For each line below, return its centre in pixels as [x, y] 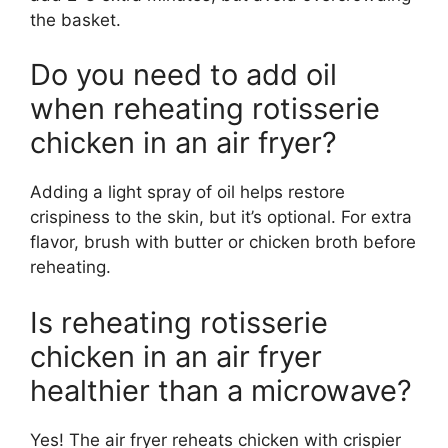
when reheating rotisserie [205, 109]
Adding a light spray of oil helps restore [187, 192]
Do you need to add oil [183, 75]
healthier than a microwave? [221, 390]
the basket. [75, 19]
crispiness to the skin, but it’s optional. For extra [221, 217]
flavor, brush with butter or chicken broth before [223, 242]
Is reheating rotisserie [179, 322]
